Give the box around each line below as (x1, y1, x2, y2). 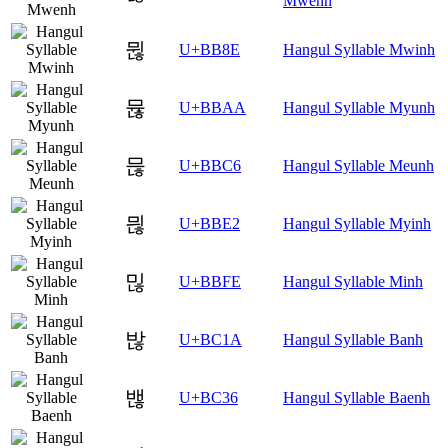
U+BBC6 (179, 157, 241, 175)
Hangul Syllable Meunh (283, 157, 434, 175)
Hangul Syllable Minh (283, 273, 423, 291)
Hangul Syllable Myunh (283, 99, 435, 117)
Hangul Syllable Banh (283, 331, 423, 349)
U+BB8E (179, 41, 240, 59)
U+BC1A (179, 331, 242, 349)
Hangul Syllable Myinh (283, 215, 431, 233)
